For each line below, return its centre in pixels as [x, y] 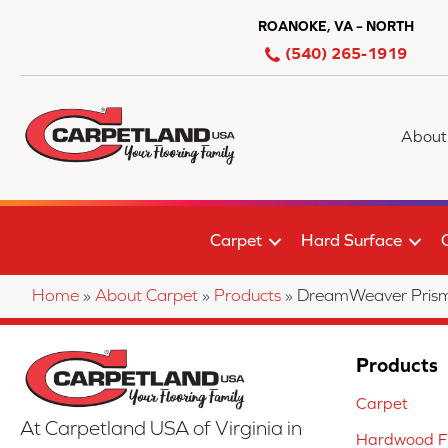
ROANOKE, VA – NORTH [336, 26]
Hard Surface [351, 240]
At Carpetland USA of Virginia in [161, 428]
